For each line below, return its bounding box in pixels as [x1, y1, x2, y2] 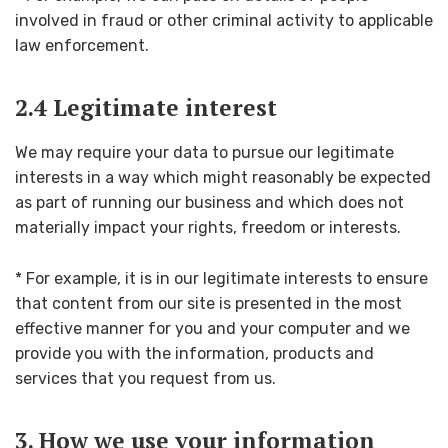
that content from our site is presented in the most [15, 293, 402, 313]
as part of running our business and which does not [15, 193, 404, 213]
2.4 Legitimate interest [15, 92, 277, 124]
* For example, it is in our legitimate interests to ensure [15, 268, 428, 288]
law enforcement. [15, 35, 149, 55]
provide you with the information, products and [15, 343, 374, 363]
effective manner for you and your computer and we [15, 318, 410, 338]
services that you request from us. [15, 368, 276, 388]
